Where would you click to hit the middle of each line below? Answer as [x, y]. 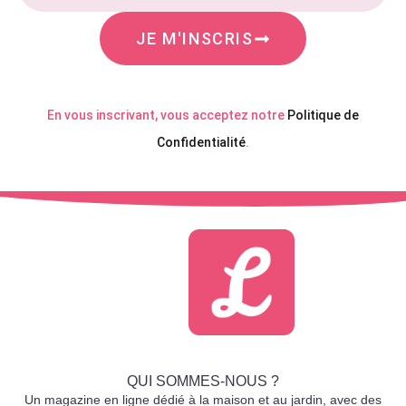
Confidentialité [201, 143]
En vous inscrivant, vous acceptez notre [167, 116]
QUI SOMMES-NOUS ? [203, 382]
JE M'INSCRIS [195, 38]
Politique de [323, 116]
